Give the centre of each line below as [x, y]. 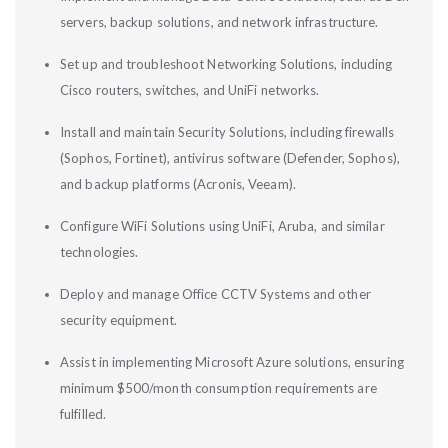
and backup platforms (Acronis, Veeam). [179, 184]
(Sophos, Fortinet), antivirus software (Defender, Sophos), [230, 158]
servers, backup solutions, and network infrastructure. [221, 22]
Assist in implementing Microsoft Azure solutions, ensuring [232, 362]
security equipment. [120, 320]
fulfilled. [85, 414]
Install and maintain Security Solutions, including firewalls [227, 132]
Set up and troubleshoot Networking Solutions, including [226, 64]
